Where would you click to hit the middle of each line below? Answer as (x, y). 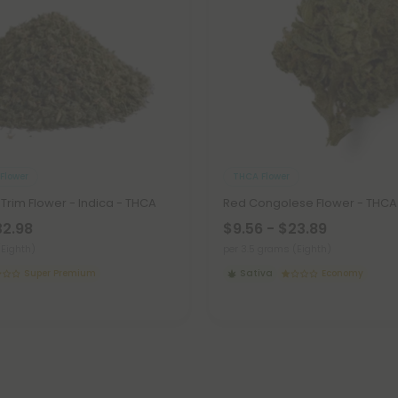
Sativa (256, 273)
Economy (343, 273)
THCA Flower (261, 177)
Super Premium (60, 273)
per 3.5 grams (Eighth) (277, 248)
